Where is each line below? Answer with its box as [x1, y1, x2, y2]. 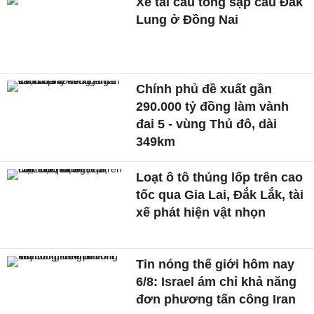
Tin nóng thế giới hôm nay [136, 257, 295, 271]
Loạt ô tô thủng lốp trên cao [136, 170, 303, 184]
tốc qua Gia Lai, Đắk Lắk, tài [136, 187, 304, 202]
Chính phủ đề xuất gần [136, 81, 273, 96]
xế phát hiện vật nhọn [136, 205, 266, 219]
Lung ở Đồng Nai [136, 13, 239, 27]
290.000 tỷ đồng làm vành [136, 99, 289, 114]
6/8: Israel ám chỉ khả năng [136, 274, 297, 289]
